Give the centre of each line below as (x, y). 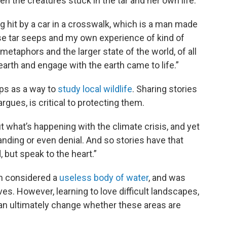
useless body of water (104, 178)
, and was (167, 178)
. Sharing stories (165, 89)
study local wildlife (95, 89)
